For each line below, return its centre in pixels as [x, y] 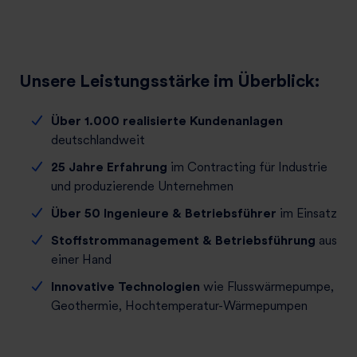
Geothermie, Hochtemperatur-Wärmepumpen [179, 306]
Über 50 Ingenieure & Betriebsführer [164, 214]
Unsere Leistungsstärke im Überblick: [169, 81]
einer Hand [81, 260]
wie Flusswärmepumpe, [267, 287]
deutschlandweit [98, 140]
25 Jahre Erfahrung [111, 167]
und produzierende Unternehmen [142, 186]
